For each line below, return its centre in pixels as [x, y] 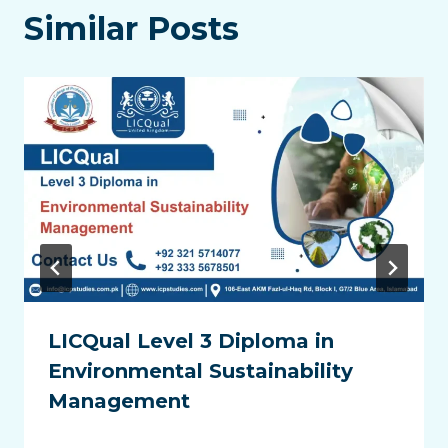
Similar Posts [131, 28]
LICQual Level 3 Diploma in [191, 341]
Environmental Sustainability [200, 371]
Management [119, 401]
